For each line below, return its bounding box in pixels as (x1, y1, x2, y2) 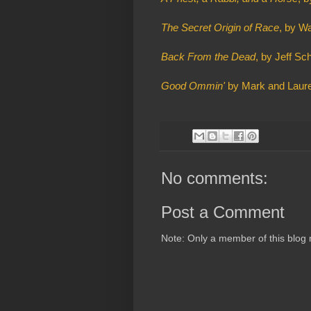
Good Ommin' (161, 79, 225, 92)
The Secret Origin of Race (161, 21, 279, 33)
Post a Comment (161, 203, 285, 222)
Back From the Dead (161, 50, 255, 62)
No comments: (161, 169, 268, 188)
